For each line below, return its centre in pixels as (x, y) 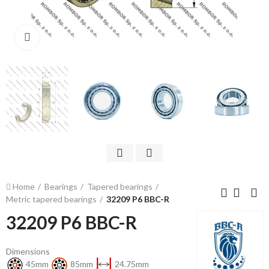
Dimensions (28, 252)
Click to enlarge (69, 37)
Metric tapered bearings (51, 199)
